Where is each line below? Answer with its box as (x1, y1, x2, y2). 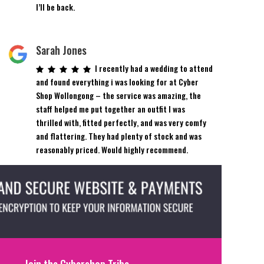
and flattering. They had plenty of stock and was (35, 129, 202, 142)
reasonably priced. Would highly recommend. (35, 143, 188, 156)
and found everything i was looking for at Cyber (35, 75, 199, 88)
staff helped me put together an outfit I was (35, 102, 185, 115)
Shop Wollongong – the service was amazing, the (35, 88, 201, 101)
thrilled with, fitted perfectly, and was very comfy (35, 115, 206, 128)
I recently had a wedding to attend (94, 61, 213, 74)
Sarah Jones (35, 42, 87, 58)
